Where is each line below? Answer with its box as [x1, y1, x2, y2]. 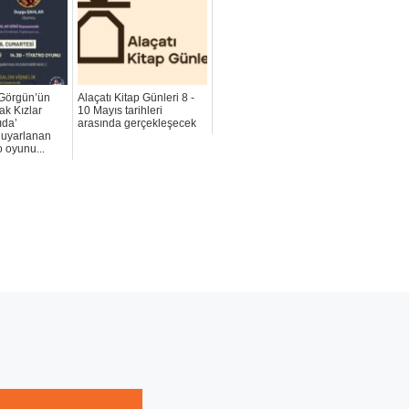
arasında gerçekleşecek [78, 117, 197, 131]
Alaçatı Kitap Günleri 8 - [78, 91, 195, 105]
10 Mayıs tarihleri [78, 104, 163, 118]
